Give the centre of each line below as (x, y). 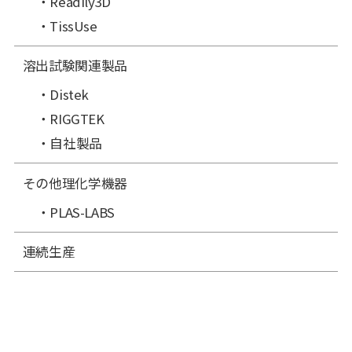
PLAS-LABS (82, 212)
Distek (70, 95)
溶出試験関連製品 (75, 66)
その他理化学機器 (75, 183)
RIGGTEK (77, 119)
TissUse (73, 26)
